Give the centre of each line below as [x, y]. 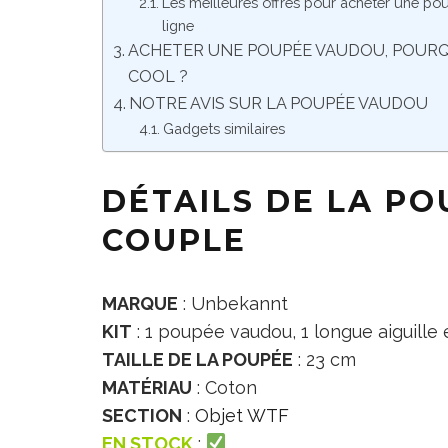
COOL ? [158, 76]
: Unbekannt [233, 303]
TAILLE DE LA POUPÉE [197, 359]
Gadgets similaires [223, 128]
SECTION [142, 415]
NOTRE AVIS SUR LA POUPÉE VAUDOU [279, 103]
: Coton [224, 387]
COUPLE [174, 240]
